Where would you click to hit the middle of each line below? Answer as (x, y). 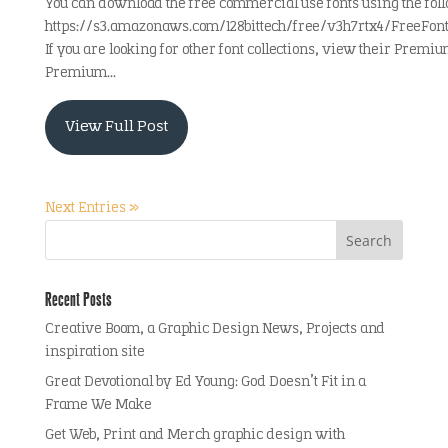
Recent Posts (78, 299)
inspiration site (94, 352)
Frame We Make (98, 405)
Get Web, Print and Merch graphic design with (194, 435)
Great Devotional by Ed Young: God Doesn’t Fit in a (205, 382)
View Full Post (116, 127)
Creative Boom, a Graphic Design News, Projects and (214, 329)
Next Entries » (91, 208)
